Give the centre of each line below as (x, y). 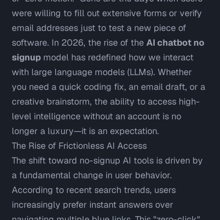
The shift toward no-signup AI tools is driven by (107, 161)
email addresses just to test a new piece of (99, 28)
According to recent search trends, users (94, 190)
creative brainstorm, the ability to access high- (106, 102)
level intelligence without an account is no (96, 116)
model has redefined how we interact (117, 57)
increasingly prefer (51, 205)
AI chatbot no (175, 43)
